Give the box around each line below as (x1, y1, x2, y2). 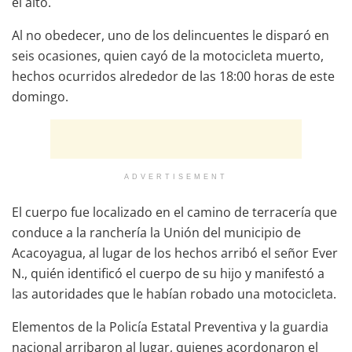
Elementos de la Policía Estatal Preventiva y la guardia (12, 317, 328, 335)
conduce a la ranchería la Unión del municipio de (12, 223, 301, 241)
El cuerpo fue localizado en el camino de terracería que (12, 203, 337, 221)
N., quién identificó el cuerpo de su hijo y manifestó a (12, 264, 324, 282)
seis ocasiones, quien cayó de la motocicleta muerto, (12, 46, 324, 64)
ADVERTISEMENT (124, 172, 228, 181)
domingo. (12, 87, 68, 105)
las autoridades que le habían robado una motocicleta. (12, 284, 336, 302)
